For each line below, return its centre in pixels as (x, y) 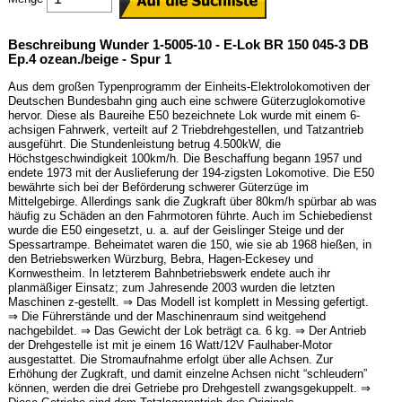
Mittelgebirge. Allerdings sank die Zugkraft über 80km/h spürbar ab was (192, 202)
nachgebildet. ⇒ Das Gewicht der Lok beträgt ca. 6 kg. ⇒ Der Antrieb (187, 331)
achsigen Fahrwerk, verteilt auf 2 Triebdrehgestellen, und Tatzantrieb (185, 130)
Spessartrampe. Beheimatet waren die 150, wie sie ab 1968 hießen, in (189, 245)
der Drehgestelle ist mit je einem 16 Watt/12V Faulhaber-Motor (170, 345)
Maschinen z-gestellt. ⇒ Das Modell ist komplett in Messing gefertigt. (188, 302)
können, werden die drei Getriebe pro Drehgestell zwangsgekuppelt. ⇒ (189, 389)
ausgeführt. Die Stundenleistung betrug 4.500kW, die (144, 144)
